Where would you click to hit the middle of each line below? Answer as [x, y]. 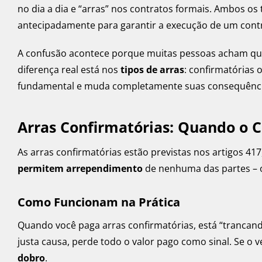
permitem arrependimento [80, 169]
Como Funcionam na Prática [99, 202]
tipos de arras [152, 70]
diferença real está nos [69, 70]
